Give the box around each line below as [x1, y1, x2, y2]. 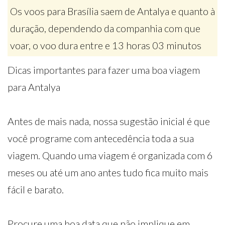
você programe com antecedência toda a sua [8, 132, 194, 144]
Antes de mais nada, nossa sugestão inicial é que [8, 115, 210, 127]
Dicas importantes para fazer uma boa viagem [8, 64, 200, 76]
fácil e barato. [8, 183, 64, 195]
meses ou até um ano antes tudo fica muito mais [8, 166, 208, 178]
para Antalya [8, 81, 60, 93]
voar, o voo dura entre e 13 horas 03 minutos [10, 39, 201, 51]
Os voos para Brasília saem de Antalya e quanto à [10, 5, 215, 17]
